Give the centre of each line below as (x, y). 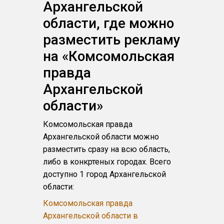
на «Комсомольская (109, 56)
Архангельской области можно (101, 137)
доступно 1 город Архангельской (105, 174)
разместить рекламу (112, 40)
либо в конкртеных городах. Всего (107, 162)
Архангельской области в (91, 216)
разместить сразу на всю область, (107, 149)
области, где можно (109, 23)
